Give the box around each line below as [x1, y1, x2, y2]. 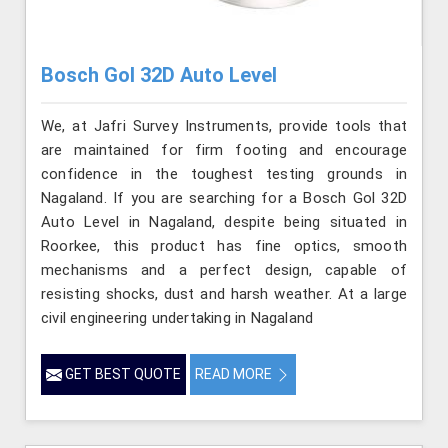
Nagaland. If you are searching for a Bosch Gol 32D [41, 188, 407, 207]
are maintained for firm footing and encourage [41, 140, 407, 159]
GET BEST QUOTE [62, 365, 181, 382]
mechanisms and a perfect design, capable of [41, 260, 407, 279]
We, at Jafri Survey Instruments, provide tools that [41, 116, 407, 135]
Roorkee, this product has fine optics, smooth [41, 236, 407, 255]
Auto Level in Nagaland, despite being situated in [41, 212, 407, 231]
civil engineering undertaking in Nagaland [41, 308, 314, 327]
